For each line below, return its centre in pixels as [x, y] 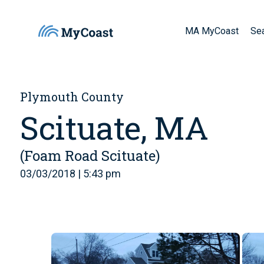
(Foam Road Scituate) [90, 156]
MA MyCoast [212, 31]
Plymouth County [72, 97]
